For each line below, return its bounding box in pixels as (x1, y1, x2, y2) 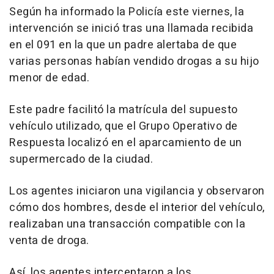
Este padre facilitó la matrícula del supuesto (9, 102, 238, 119)
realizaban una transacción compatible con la (9, 216, 245, 233)
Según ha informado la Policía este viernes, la (9, 4, 244, 21)
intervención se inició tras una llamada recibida (9, 20, 253, 37)
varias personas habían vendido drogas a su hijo (9, 53, 259, 70)
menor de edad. (9, 70, 89, 87)
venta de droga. (9, 232, 89, 250)
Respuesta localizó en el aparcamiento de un (9, 135, 242, 152)
